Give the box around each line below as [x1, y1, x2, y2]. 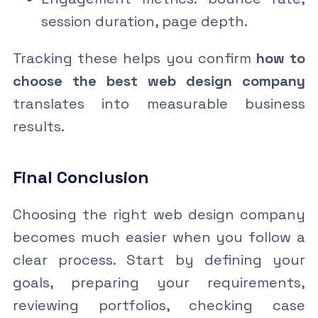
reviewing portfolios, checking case [12, 295, 306, 314]
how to [256, 48, 306, 67]
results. [12, 116, 65, 136]
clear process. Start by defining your [12, 250, 306, 269]
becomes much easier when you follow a [12, 227, 306, 246]
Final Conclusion [12, 165, 149, 188]
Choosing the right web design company [12, 204, 306, 224]
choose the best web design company [12, 71, 306, 90]
